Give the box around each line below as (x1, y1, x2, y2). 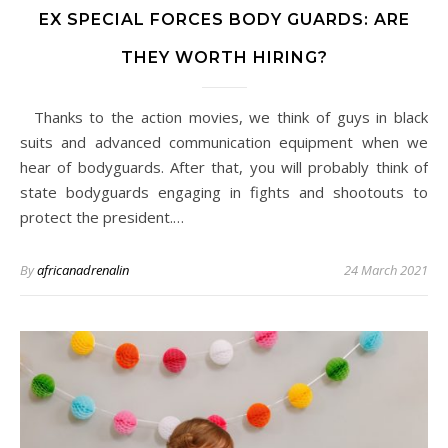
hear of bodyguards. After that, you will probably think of (20, 156, 428, 177)
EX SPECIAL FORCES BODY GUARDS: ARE (38, 9, 410, 29)
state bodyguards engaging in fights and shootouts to (20, 181, 428, 202)
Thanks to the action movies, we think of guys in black (20, 106, 44, 127)
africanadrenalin (37, 260, 129, 279)
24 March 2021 (344, 260, 428, 279)
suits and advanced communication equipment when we (20, 131, 428, 152)
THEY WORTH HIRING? (120, 47, 328, 67)
